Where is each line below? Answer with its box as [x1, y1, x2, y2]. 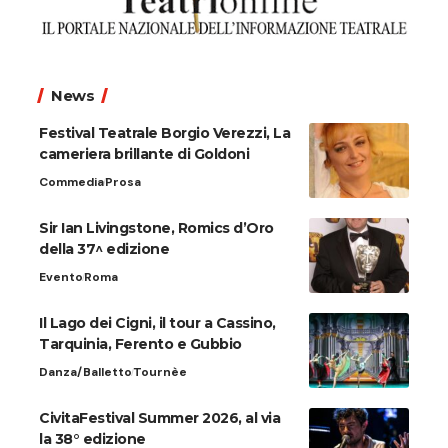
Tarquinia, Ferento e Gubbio [39, 335, 242, 354]
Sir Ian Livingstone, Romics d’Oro [39, 219, 274, 238]
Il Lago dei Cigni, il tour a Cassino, [39, 314, 276, 333]
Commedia [39, 174, 104, 191]
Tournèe [133, 364, 187, 381]
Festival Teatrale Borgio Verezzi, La [39, 124, 290, 143]
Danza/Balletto [39, 364, 132, 381]
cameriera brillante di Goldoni [39, 145, 249, 164]
